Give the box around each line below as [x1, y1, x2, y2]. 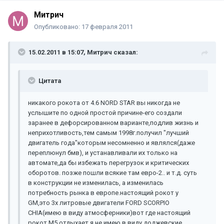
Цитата [37, 77, 61, 85]
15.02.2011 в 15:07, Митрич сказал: [28, 48, 138, 56]
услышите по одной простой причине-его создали [28, 109, 182, 117]
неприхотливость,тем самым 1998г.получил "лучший [28, 129, 189, 137]
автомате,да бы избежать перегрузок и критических [28, 159, 189, 167]
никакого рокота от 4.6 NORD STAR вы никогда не [28, 99, 180, 107]
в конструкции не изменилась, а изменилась [28, 179, 163, 187]
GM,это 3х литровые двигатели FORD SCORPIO [28, 199, 169, 207]
